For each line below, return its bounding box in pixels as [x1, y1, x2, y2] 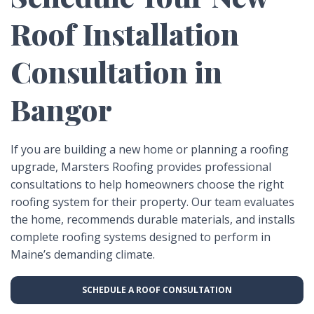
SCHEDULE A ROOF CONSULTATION [82, 284, 232, 296]
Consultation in [11, 52, 222, 92]
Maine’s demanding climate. [11, 247, 155, 263]
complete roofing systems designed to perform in [11, 229, 271, 245]
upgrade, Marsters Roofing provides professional [11, 159, 271, 175]
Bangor [11, 90, 112, 130]
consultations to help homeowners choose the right [11, 177, 284, 193]
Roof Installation [11, 14, 239, 54]
